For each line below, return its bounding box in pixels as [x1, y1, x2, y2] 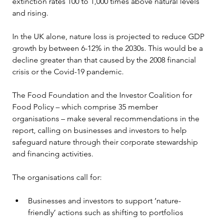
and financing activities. [12, 149, 93, 158]
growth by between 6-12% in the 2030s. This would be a [12, 43, 205, 53]
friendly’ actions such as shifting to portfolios [28, 207, 185, 217]
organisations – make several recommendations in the [12, 113, 201, 123]
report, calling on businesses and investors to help [12, 125, 189, 135]
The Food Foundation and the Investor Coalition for [12, 90, 194, 100]
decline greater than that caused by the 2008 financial [12, 55, 198, 65]
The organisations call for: [12, 172, 102, 182]
